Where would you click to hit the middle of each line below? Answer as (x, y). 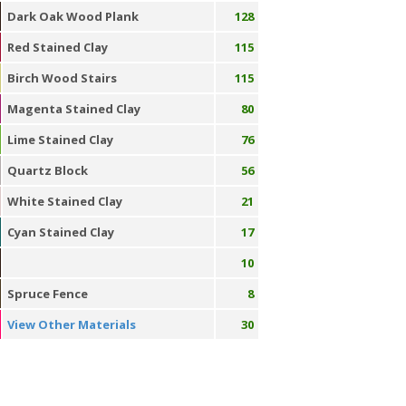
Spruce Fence (47, 294)
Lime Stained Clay (60, 140)
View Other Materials (71, 324)
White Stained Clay (64, 201)
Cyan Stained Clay (60, 232)
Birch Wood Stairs (62, 78)
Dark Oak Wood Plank (72, 16)
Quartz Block (47, 170)
